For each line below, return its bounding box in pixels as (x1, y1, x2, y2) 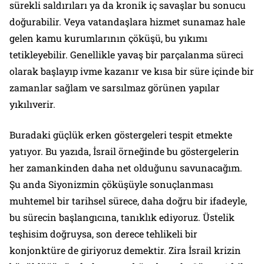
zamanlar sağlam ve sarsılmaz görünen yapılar (9, 81, 220, 94)
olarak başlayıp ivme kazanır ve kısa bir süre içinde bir (9, 64, 254, 77)
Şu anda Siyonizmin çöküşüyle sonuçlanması (9, 177, 213, 190)
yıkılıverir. (9, 97, 55, 110)
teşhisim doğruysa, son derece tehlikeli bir (9, 227, 197, 240)
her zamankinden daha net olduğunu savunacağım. (9, 161, 242, 174)
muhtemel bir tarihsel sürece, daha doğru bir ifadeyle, (9, 194, 247, 207)
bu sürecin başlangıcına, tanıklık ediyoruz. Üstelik (9, 210, 235, 223)
